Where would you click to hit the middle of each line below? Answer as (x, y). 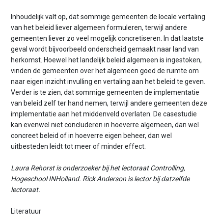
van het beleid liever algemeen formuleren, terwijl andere (99, 27)
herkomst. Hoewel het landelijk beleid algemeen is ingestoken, (107, 60)
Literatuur (26, 211)
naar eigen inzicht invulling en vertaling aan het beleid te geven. (108, 81)
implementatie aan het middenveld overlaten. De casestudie (104, 114)
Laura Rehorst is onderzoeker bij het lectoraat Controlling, (98, 168)
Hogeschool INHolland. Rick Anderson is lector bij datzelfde (100, 179)
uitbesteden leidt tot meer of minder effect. (79, 146)
